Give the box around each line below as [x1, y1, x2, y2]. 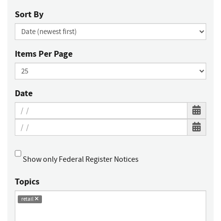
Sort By [15, 8, 43, 21]
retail [21, 195, 35, 203]
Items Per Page [15, 48, 73, 60]
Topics [15, 176, 39, 188]
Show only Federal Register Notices [21, 154, 139, 165]
